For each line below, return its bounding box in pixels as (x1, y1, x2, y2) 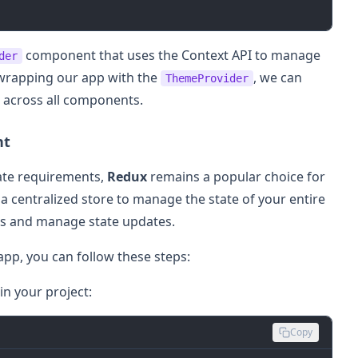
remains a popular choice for (147, 167, 325, 185)
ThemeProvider (165, 71, 249, 85)
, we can (253, 68, 302, 86)
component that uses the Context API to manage (22, 46, 320, 64)
